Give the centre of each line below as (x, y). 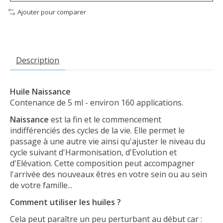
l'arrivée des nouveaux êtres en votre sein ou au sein (109, 174)
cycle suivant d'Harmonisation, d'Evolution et (93, 152)
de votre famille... (41, 185)
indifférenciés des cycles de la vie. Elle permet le (97, 130)
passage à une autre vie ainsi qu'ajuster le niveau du (108, 141)
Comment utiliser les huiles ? (65, 202)
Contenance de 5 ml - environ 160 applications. (97, 102)
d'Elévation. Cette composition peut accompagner (102, 163)
